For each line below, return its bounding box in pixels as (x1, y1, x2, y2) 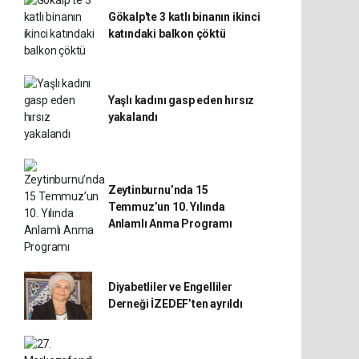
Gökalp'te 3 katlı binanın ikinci (107, 10, 260, 23)
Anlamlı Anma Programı (107, 217, 232, 230)
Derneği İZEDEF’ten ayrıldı (107, 297, 243, 310)
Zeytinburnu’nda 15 (107, 184, 208, 196)
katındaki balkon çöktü (107, 27, 226, 40)
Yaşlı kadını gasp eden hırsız (107, 94, 255, 107)
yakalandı (107, 111, 159, 123)
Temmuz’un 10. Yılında (107, 200, 225, 213)
